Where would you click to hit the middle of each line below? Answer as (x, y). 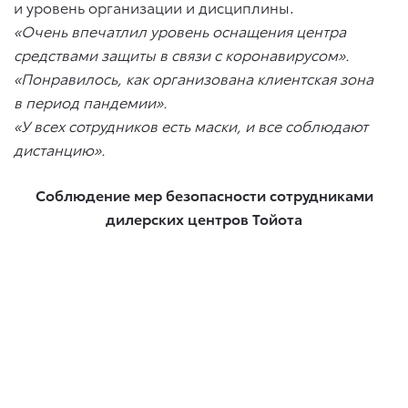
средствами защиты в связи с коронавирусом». (182, 54)
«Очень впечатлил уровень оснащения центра (180, 30)
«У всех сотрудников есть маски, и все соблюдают (191, 125)
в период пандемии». (91, 101)
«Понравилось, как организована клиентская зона (194, 77)
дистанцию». (60, 148)
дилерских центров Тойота (204, 218)
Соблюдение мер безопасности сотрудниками (204, 194)
